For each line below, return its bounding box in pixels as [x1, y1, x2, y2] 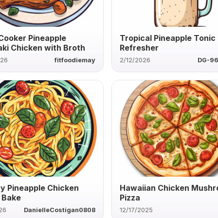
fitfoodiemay [54, 56, 96, 64]
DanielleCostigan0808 [24, 206, 96, 214]
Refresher [120, 42, 159, 53]
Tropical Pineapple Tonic [120, 33, 216, 43]
